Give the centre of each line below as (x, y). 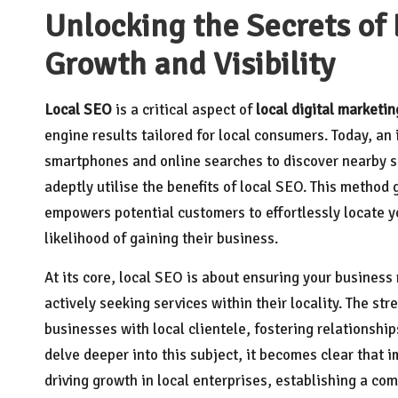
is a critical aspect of (184, 110)
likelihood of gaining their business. (161, 239)
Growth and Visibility (190, 64)
